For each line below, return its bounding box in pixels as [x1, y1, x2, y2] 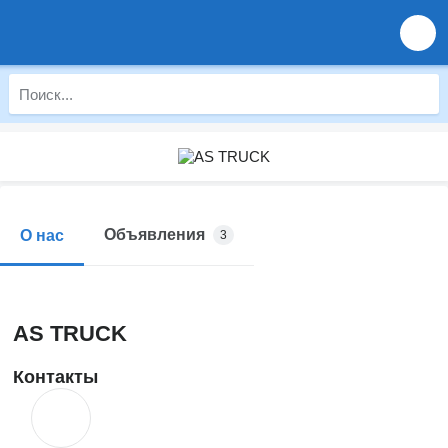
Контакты [13, 367, 98, 387]
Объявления [104, 226, 205, 243]
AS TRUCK [13, 321, 127, 346]
